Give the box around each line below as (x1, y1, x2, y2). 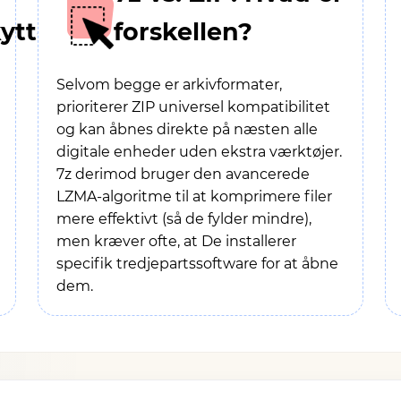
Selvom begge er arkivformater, (56, 76, 282, 93)
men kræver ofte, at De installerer (56, 233, 296, 250)
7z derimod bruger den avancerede (56, 166, 310, 183)
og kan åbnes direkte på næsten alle (56, 121, 318, 138)
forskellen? (114, 17, 252, 47)
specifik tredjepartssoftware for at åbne (56, 255, 338, 272)
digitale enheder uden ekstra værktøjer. (56, 143, 342, 160)
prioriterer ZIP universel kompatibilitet (56, 98, 330, 115)
